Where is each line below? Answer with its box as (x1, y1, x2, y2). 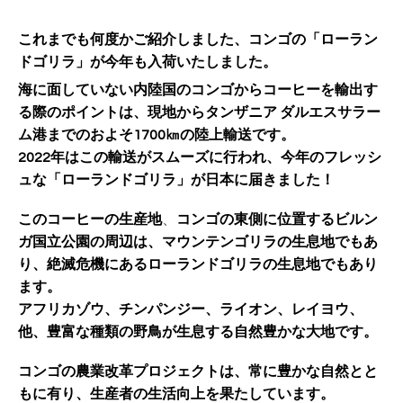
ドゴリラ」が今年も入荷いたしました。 (18, 54, 277, 69)
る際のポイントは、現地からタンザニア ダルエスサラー (18, 104, 381, 120)
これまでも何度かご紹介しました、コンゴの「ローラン (18, 31, 378, 47)
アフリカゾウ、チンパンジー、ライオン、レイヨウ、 (18, 301, 363, 317)
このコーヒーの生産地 (18, 211, 162, 227)
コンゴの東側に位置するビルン (176, 211, 378, 227)
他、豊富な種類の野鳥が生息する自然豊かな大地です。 (18, 324, 378, 339)
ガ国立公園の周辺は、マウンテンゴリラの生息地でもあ (18, 234, 378, 249)
